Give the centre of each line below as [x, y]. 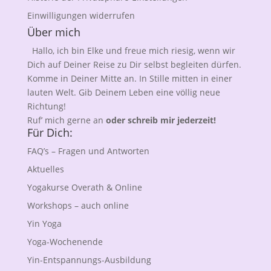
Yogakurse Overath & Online [84, 187]
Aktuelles [45, 169]
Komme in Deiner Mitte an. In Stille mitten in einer [129, 78]
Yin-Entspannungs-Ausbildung [89, 260]
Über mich [54, 32]
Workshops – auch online [78, 205]
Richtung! [46, 106]
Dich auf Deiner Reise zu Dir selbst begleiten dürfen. [134, 64]
